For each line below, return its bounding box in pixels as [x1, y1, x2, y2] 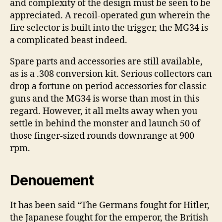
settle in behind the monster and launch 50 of [10, 118, 200, 129]
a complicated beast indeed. [10, 35, 127, 46]
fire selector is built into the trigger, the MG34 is [10, 22, 208, 34]
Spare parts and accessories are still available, [10, 56, 203, 67]
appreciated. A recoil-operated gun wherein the [10, 10, 210, 21]
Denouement [10, 172, 94, 189]
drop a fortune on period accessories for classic [10, 81, 207, 92]
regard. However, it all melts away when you [10, 106, 197, 117]
